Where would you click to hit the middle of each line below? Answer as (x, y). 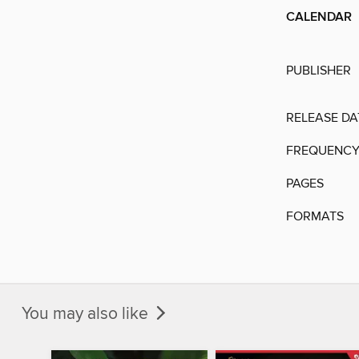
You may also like (87, 314)
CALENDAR (319, 18)
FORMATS (315, 217)
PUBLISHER (319, 71)
